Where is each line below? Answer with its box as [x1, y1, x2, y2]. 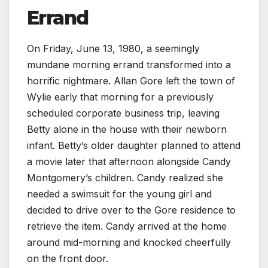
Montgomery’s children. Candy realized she [27, 171, 223, 184]
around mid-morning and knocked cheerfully [27, 236, 231, 248]
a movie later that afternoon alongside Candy [27, 155, 231, 167]
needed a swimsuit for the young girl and [27, 187, 212, 200]
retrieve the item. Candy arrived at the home [27, 220, 227, 232]
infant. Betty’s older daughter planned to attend [27, 139, 240, 151]
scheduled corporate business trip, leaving [27, 106, 220, 119]
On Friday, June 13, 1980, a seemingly [27, 42, 200, 54]
